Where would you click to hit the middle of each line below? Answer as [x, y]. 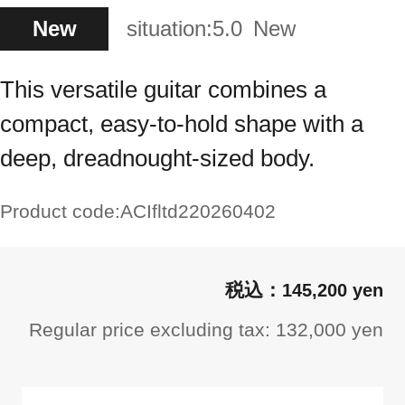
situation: [170, 28]
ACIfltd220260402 [198, 211]
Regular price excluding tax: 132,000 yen [206, 329]
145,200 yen [333, 290]
